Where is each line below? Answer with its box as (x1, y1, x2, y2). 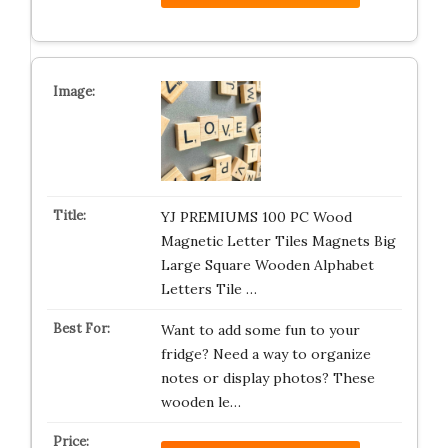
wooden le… (160, 392, 241, 411)
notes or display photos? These (160, 368, 375, 387)
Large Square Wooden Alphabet (160, 255, 374, 274)
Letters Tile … (160, 279, 257, 298)
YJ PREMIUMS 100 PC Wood (160, 207, 352, 226)
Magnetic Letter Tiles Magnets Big (160, 231, 396, 250)
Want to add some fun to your (160, 320, 360, 339)
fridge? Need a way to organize (160, 344, 371, 363)
